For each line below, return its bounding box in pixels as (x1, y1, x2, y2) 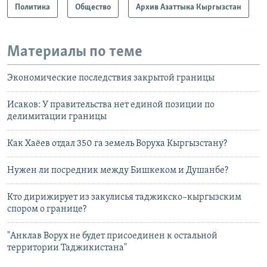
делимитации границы (7, 112, 107, 122)
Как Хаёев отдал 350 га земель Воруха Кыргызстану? (7, 139, 227, 149)
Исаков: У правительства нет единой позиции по (7, 100, 215, 110)
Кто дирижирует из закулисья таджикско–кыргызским (7, 193, 241, 203)
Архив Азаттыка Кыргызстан (136, 2, 241, 12)
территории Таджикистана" (7, 243, 127, 253)
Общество (75, 2, 111, 12)
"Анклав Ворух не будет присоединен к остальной (7, 231, 218, 241)
